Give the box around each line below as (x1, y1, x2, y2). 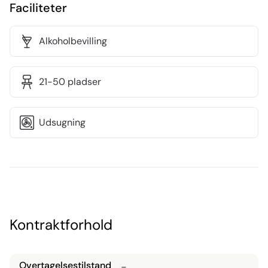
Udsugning (39, 116, 86, 129)
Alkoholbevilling (39, 35, 107, 47)
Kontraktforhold (10, 215, 112, 234)
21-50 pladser (39, 75, 101, 88)
